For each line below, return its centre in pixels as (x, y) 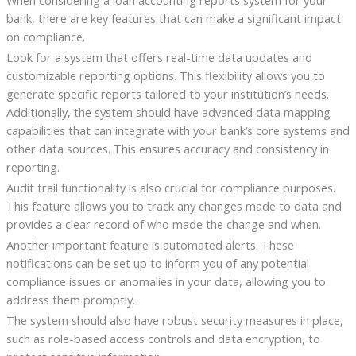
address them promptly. (70, 300)
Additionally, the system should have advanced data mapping (168, 112)
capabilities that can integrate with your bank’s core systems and (178, 131)
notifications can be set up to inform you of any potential (157, 263)
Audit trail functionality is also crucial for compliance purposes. (170, 188)
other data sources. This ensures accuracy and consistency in (167, 149)
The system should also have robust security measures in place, (174, 321)
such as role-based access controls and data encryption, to (163, 339)
